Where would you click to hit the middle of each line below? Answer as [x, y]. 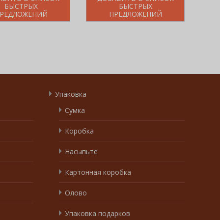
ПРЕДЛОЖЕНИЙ [135, 14]
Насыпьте [81, 151]
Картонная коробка [98, 172]
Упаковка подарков [97, 213]
